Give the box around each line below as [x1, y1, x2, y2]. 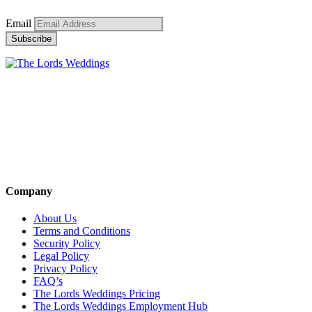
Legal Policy [33, 250, 89, 262]
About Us [33, 212, 77, 224]
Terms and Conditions [33, 225, 130, 237]
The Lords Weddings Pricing [33, 288, 160, 299]
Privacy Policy [33, 263, 97, 274]
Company [6, 185, 52, 197]
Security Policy [33, 237, 100, 249]
